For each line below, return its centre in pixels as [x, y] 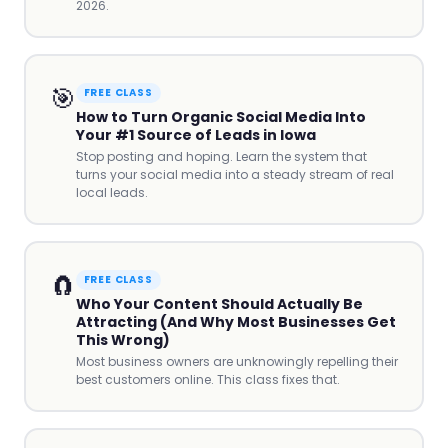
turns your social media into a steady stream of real [234, 174]
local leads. [111, 192]
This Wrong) [122, 339]
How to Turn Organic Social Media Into [220, 116]
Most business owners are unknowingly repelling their [236, 361]
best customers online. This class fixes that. [207, 379]
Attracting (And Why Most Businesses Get [235, 321]
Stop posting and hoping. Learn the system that [221, 156]
